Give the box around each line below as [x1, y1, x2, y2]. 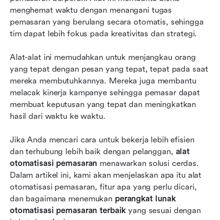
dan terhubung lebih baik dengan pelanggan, [10, 146, 176, 156]
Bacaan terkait [20, 152, 73, 162]
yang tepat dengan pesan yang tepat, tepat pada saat [10, 64, 208, 74]
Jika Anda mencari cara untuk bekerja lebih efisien [10, 135, 194, 144]
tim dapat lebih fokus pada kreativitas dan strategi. [10, 28, 197, 38]
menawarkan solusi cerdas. [97, 158, 199, 168]
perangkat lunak [114, 193, 176, 203]
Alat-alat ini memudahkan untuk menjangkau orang [10, 52, 196, 62]
